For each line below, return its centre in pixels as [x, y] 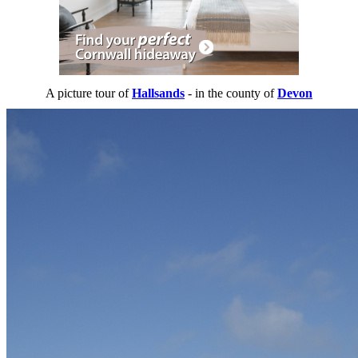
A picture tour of [89, 93]
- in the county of [231, 93]
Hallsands [158, 93]
